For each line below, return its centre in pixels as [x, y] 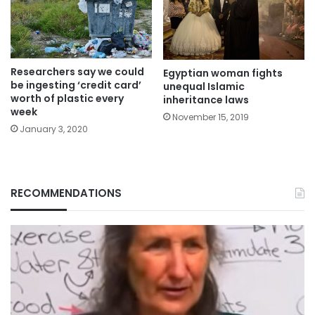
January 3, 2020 [54, 129]
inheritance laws [206, 100]
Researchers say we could [77, 71]
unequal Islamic [204, 87]
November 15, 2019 [211, 117]
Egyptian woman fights [223, 73]
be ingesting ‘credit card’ [76, 85]
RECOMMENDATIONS [66, 193]
